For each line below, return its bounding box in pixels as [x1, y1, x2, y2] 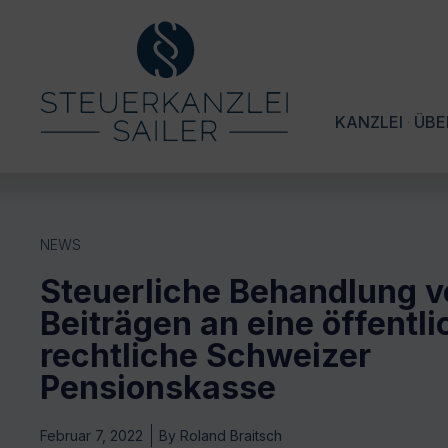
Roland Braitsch [176, 427, 282, 445]
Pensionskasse [40, 368, 276, 408]
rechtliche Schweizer [40, 336, 371, 376]
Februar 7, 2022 [40, 427, 143, 445]
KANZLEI [335, 112, 403, 133]
